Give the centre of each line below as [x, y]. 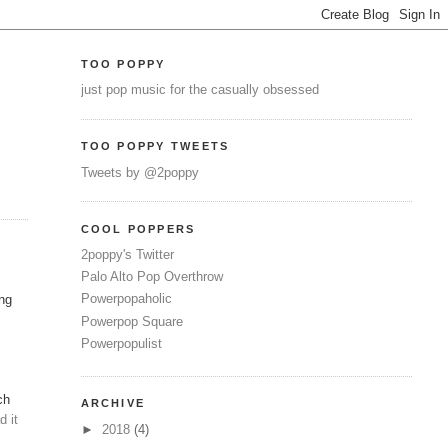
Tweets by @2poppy [139, 172]
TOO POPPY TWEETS [155, 146]
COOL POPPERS [138, 228]
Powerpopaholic [126, 299]
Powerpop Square [131, 321]
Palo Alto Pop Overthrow [151, 277]
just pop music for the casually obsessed [199, 90]
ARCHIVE [113, 403]
